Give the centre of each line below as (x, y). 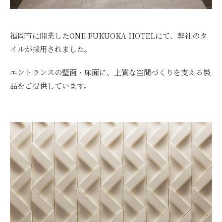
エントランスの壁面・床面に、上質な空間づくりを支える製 (110, 72)
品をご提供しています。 (51, 85)
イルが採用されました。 (51, 49)
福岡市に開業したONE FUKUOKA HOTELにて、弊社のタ (109, 35)
